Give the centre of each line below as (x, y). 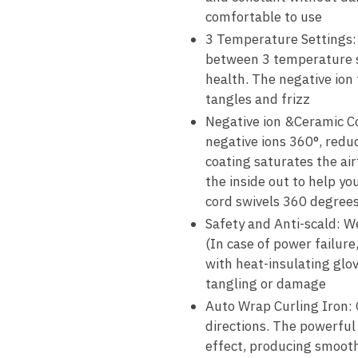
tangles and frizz (257, 99)
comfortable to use (263, 17)
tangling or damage (265, 284)
